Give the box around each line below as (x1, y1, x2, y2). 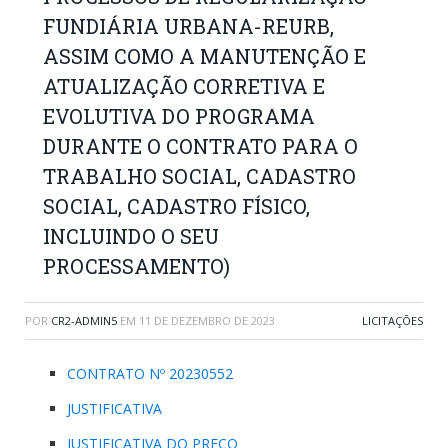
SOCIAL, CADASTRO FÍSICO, (43, 193, 310, 219)
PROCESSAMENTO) (43, 253, 230, 279)
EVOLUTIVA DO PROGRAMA (43, 103, 315, 129)
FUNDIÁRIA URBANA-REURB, (43, 13, 334, 39)
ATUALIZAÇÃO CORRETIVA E (43, 73, 325, 99)
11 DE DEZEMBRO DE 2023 (139, 313, 275, 328)
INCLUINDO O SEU (43, 223, 219, 249)
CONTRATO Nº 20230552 (67, 364, 233, 383)
